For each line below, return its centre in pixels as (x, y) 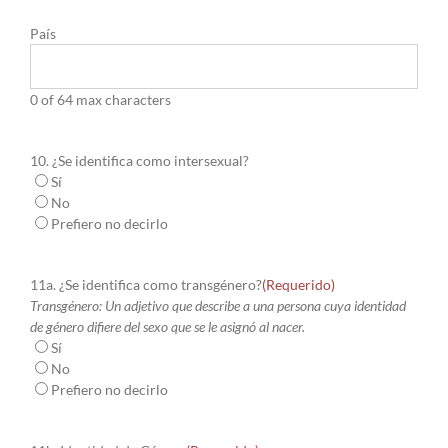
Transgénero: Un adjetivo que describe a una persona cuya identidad (218, 306)
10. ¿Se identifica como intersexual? (139, 161)
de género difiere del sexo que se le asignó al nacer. (167, 327)
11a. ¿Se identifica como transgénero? (146, 285)
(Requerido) (298, 285)
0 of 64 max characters (100, 100)
